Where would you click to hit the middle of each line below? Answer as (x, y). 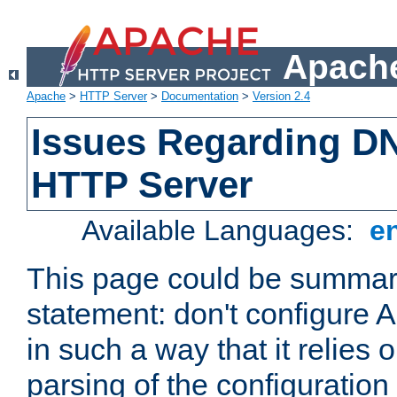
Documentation (200, 97)
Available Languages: (222, 231)
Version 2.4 (281, 97)
